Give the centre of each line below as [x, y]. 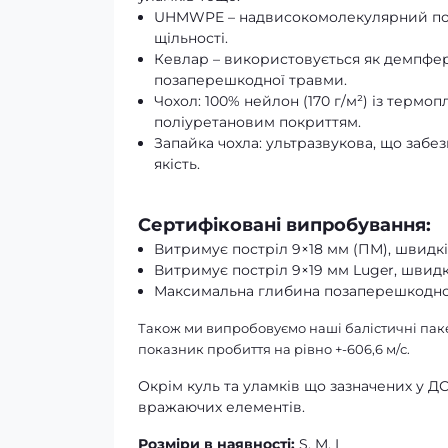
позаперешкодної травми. [250, 80]
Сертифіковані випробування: [284, 225]
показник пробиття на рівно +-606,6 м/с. [274, 349]
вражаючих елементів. [221, 407]
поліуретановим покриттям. [257, 122]
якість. [177, 164]
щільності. [191, 38]
